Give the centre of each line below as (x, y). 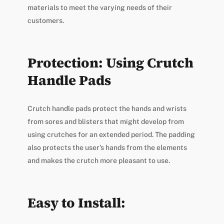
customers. (45, 21)
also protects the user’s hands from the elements (107, 148)
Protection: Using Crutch (110, 63)
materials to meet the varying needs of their (99, 8)
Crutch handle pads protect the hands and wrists (107, 109)
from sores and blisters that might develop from (105, 122)
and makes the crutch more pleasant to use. (98, 161)
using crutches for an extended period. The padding (111, 135)
